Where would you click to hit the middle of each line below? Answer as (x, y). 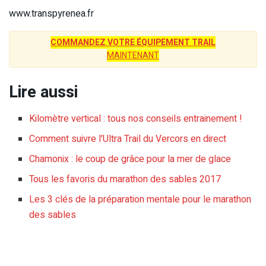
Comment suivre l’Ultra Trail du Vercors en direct (128, 139)
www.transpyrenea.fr (51, 14)
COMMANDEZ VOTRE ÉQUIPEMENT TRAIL (133, 43)
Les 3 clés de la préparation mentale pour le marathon (140, 199)
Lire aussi (43, 92)
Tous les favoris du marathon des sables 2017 (125, 179)
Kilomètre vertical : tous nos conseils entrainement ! (136, 118)
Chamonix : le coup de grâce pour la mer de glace (130, 159)
